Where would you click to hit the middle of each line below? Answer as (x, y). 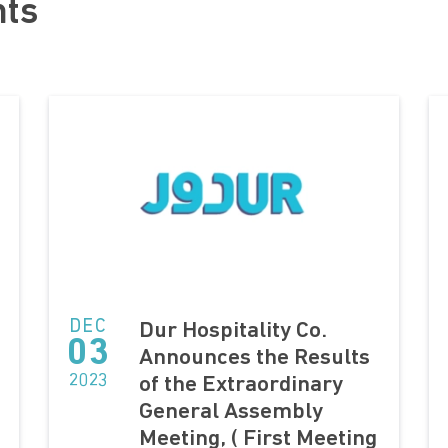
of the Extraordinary (240, 385)
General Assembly (230, 412)
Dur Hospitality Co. (232, 331)
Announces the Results (254, 358)
